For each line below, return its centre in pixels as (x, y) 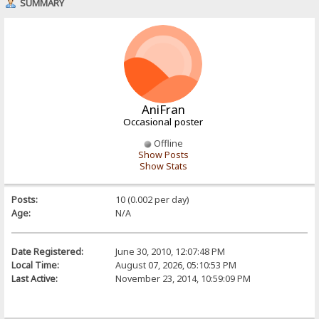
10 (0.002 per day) (152, 199)
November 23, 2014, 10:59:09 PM (183, 278)
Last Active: (35, 278)
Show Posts (163, 155)
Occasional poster (163, 121)
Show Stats (163, 166)
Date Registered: (48, 251)
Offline (167, 143)
